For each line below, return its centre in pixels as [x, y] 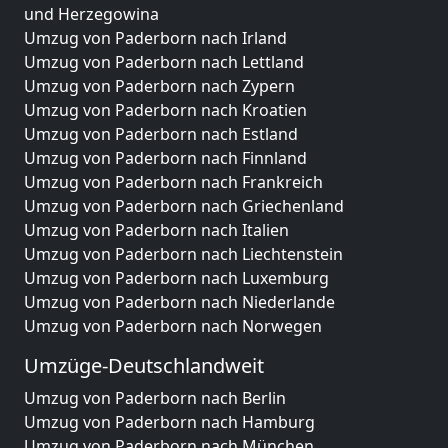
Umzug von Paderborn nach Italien [156, 229]
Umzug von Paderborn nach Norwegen [173, 325]
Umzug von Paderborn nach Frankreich [173, 181]
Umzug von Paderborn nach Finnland [165, 157]
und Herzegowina [91, 13]
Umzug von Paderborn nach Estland [161, 133]
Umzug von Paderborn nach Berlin [155, 397]
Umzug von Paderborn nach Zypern [159, 85]
